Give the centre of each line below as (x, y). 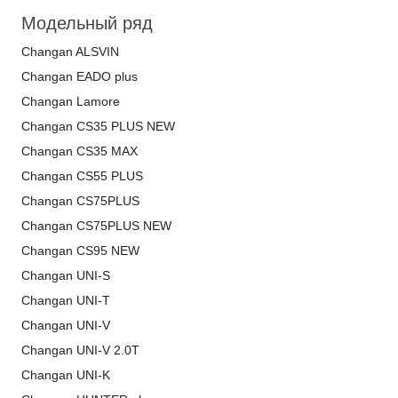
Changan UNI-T (66, 300)
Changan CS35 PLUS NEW (98, 126)
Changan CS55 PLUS (82, 176)
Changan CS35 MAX (80, 151)
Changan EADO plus (80, 76)
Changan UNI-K (66, 375)
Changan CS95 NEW (80, 251)
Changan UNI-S (66, 275)
